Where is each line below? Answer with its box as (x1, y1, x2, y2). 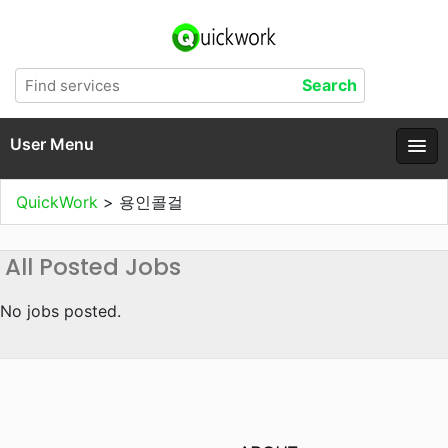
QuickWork (16, 192, 103, 212)
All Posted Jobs (5, 251, 181, 283)
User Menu (10, 134, 94, 154)
